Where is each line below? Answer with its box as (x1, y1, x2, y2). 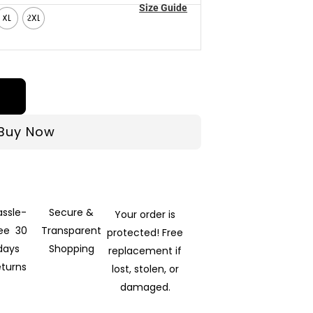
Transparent (41, 224, 108, 238)
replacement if (108, 243, 182, 258)
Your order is (115, 207, 176, 221)
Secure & (49, 205, 94, 220)
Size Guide (139, 1, 188, 13)
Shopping (48, 242, 94, 256)
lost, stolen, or (111, 261, 179, 276)
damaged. (119, 279, 170, 294)
